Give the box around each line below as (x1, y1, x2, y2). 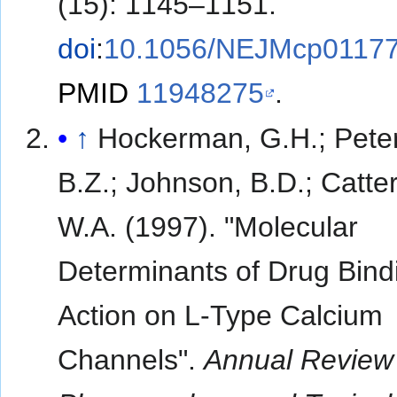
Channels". (58, 344, 205, 376)
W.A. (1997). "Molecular (58, 211, 359, 243)
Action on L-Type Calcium (58, 300, 384, 331)
